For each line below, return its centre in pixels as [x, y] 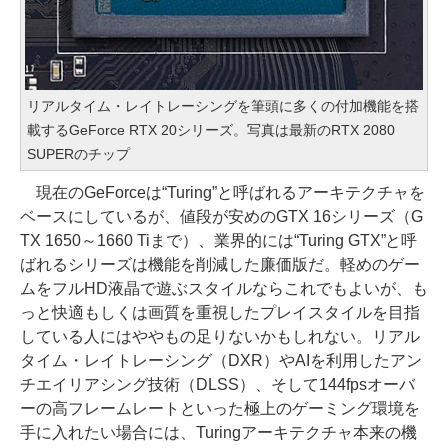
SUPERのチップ [78, 154]
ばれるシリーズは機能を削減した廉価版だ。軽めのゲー [220, 265]
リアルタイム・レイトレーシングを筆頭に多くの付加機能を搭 [223, 106]
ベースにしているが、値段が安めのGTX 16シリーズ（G [221, 217]
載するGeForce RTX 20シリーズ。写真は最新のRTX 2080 [211, 130]
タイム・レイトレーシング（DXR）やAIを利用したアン [221, 361]
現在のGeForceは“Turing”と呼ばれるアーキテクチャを [222, 193]
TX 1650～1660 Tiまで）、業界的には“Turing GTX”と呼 [219, 241]
